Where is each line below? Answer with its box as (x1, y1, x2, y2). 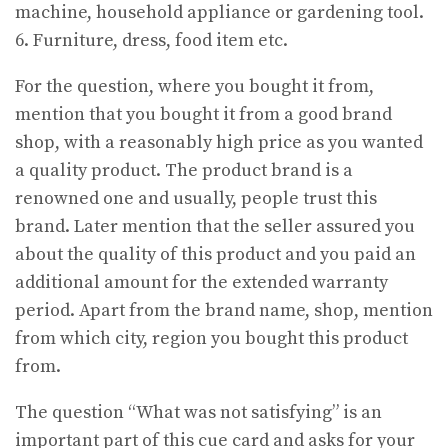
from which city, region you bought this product (15, 326, 408, 350)
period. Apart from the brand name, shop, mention (15, 298, 433, 322)
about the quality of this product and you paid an (15, 242, 416, 266)
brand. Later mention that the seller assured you (15, 214, 415, 238)
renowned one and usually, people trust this (15, 186, 377, 210)
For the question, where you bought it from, (15, 74, 374, 98)
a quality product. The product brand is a (15, 158, 353, 182)
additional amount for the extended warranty (15, 270, 388, 294)
